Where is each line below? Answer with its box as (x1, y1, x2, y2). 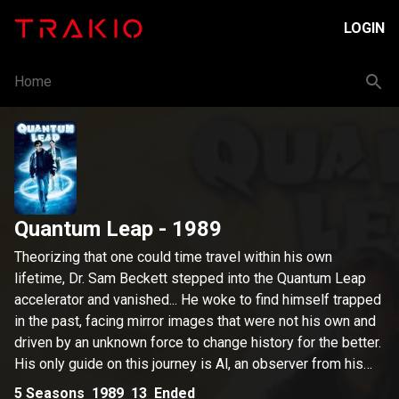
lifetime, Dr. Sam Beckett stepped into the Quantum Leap (14, 270, 366, 287)
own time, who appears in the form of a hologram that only (14, 377, 373, 394)
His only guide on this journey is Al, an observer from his (14, 355, 363, 372)
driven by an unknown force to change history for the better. (14, 334, 381, 351)
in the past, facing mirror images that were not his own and (14, 313, 376, 330)
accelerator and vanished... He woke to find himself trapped (14, 291, 381, 308)
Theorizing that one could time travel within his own (14, 248, 332, 265)
